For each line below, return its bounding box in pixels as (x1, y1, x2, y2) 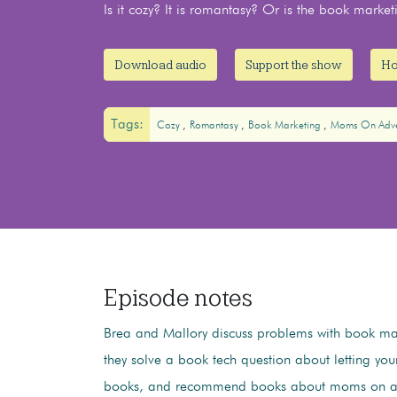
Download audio (114, 58, 206, 73)
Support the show (245, 58, 342, 73)
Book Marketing (247, 120, 323, 131)
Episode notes (104, 284, 253, 311)
